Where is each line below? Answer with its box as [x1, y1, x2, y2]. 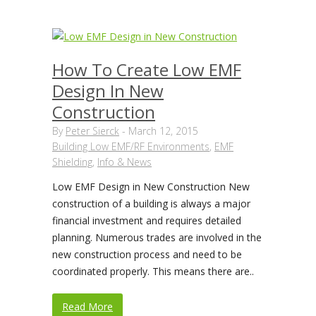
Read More [62, 300, 113, 313]
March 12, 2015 [128, 124, 198, 138]
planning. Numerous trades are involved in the [52, 231, 262, 244]
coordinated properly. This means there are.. [52, 265, 254, 278]
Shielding [52, 155, 92, 169]
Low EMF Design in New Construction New [52, 180, 250, 193]
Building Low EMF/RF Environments [52, 140, 209, 153]
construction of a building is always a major [52, 197, 250, 210]
